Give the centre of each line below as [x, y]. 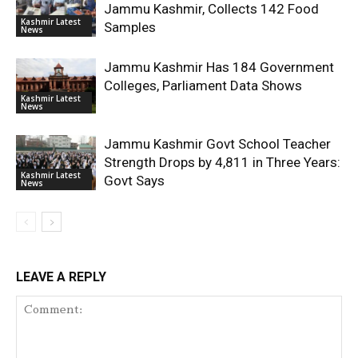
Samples [130, 27]
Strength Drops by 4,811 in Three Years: [222, 162]
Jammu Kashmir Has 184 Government [219, 67]
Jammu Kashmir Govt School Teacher [217, 144]
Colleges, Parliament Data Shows [203, 86]
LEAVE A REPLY [61, 277]
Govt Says [134, 181]
